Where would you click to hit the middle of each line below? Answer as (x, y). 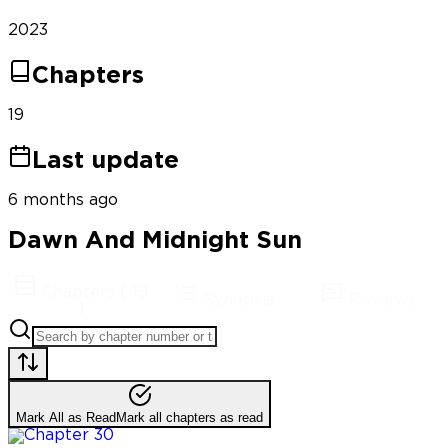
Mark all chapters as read (189, 417)
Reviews (382, 300)
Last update (105, 161)
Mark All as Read (66, 417)
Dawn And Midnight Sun (155, 240)
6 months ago (63, 201)
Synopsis (238, 300)
